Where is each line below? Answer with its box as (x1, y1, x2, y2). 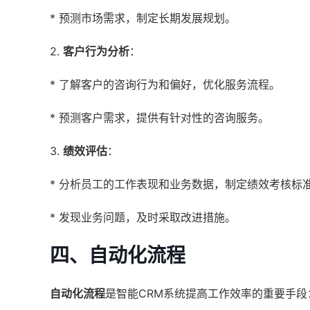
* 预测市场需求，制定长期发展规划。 (50, 11, 236, 25)
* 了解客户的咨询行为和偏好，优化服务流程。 (50, 77, 280, 91)
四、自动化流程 (50, 244, 185, 267)
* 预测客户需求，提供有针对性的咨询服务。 (50, 111, 269, 125)
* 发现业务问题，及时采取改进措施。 (50, 210, 236, 224)
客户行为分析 (63, 44, 129, 58)
